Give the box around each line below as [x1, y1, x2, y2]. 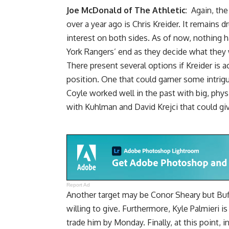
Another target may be [66, 190, 151, 200]
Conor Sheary [151, 190, 200, 200]
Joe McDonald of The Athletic [66, 5, 186, 16]
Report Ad [66, 182, 90, 188]
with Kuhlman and [66, 102, 134, 112]
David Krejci [134, 102, 178, 112]
